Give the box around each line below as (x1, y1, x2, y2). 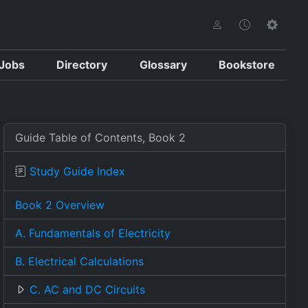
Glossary (139, 58, 187, 71)
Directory (56, 58, 108, 71)
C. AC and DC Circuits (30, 283, 146, 296)
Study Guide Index (30, 164, 126, 178)
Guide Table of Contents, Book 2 (15, 131, 186, 144)
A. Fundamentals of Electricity (15, 226, 171, 240)
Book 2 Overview (15, 198, 105, 212)
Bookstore (218, 58, 275, 71)
